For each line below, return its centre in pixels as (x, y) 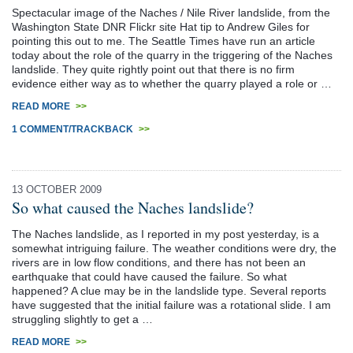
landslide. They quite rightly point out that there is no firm (153, 69)
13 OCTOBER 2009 (57, 189)
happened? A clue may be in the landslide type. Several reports (169, 290)
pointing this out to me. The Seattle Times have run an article (163, 41)
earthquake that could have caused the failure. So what (149, 276)
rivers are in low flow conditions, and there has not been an (159, 262)
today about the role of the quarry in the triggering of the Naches (172, 55)
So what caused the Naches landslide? (133, 207)
